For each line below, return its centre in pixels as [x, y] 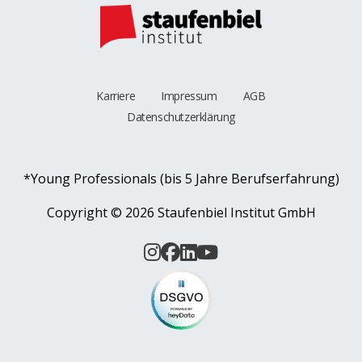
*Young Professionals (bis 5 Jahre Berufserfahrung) [181, 178]
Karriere [116, 95]
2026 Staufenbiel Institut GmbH [220, 212]
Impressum [189, 95]
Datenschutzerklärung [181, 116]
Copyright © [86, 212]
